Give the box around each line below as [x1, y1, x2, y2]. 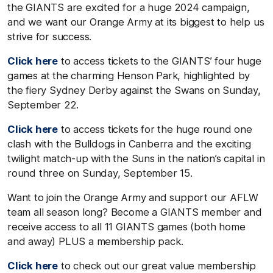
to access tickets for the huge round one [58, 122, 252, 135]
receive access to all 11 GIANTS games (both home [7, 220, 246, 233]
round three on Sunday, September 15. [7, 166, 193, 179]
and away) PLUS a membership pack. [7, 235, 183, 247]
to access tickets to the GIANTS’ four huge [58, 54, 261, 67]
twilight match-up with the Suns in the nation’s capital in [7, 152, 265, 165]
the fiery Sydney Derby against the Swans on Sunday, [7, 83, 261, 96]
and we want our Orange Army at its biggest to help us [7, 15, 264, 28]
